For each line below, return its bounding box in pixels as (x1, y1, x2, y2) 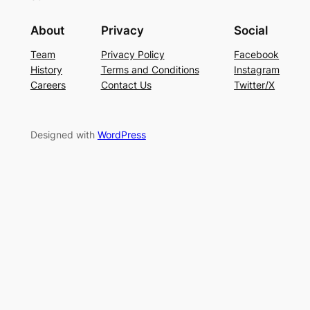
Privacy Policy (100, 48, 165, 61)
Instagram (234, 64, 280, 76)
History (30, 64, 62, 76)
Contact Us (100, 79, 152, 91)
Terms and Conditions (100, 64, 199, 76)
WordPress (97, 129, 146, 141)
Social (234, 24, 268, 38)
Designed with (30, 129, 98, 141)
